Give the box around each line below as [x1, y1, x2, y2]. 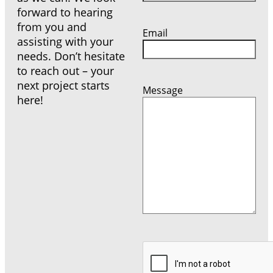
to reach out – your [17, 63, 114, 78]
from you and [17, 19, 87, 34]
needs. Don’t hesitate [17, 48, 125, 63]
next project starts [17, 77, 110, 93]
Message [143, 83, 183, 97]
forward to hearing [17, 4, 113, 19]
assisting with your [17, 34, 113, 49]
